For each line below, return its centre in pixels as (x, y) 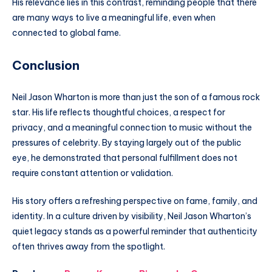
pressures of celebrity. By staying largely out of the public (127, 142)
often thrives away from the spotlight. (89, 246)
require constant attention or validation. (93, 173)
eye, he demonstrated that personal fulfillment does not (125, 158)
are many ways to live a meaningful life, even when (114, 18)
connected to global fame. (66, 33)
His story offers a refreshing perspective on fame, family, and (135, 201)
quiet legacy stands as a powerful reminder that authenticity (135, 231)
